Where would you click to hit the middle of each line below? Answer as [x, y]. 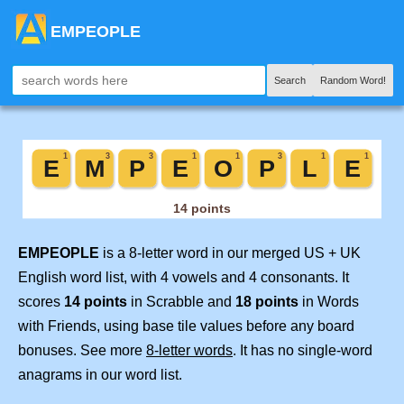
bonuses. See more [82, 351]
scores [41, 302]
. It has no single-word [303, 351]
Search [290, 80]
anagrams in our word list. [100, 375]
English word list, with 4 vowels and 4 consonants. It [184, 278]
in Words [329, 302]
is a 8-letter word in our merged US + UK [230, 253]
